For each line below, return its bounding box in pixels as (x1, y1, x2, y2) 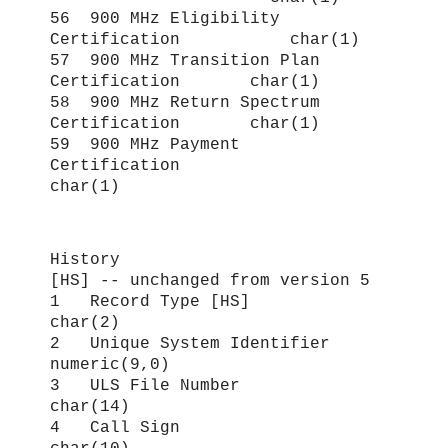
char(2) (50, 313, 120, 332)
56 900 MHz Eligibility (50, 10, 280, 29)
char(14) (50, 397, 130, 416)
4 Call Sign (50, 418, 360, 437)
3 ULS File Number (50, 376, 360, 395)
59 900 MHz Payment (50, 136, 240, 155)
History (50, 250, 120, 269)
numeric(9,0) (50, 355, 170, 374)
